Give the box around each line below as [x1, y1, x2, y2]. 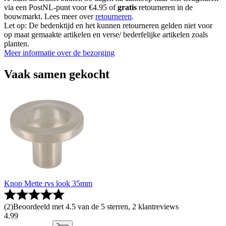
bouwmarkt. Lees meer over [4, 12, 95, 21]
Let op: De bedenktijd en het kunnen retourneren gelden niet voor [4, 21, 212, 30]
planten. [4, 39, 29, 48]
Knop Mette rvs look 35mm [4, 179, 92, 188]
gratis [118, 3, 137, 12]
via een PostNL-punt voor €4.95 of [4, 3, 118, 12]
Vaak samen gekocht [4, 67, 109, 81]
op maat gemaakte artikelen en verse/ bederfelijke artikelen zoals [4, 30, 208, 39]
